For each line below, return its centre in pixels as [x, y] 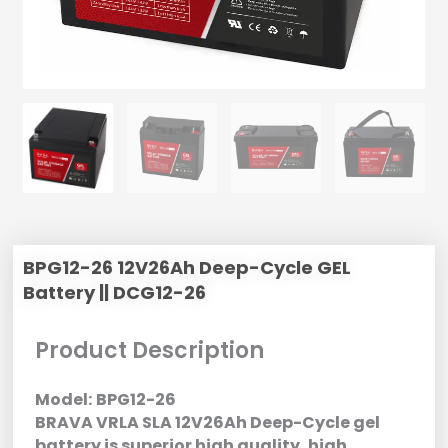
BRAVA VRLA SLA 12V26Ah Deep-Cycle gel [208, 422]
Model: [64, 399]
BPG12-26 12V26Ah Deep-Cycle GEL [187, 267]
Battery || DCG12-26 [115, 292]
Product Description [150, 350]
